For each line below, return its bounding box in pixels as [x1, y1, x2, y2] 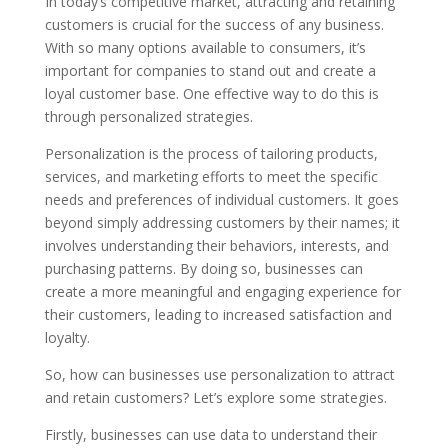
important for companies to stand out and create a [44, 61, 376, 80]
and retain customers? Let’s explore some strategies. [44, 388, 387, 407]
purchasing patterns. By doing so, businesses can [44, 259, 363, 278]
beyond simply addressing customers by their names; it [44, 213, 400, 232]
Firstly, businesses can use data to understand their [44, 425, 377, 444]
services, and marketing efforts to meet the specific [44, 167, 378, 186]
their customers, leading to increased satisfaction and [44, 305, 392, 324]
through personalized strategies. [44, 107, 253, 126]
